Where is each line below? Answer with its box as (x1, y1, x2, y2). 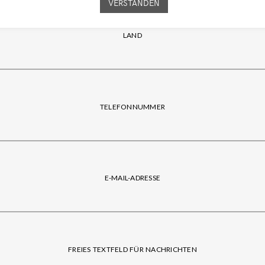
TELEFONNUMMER (99, 102, 166, 111)
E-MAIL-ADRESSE (104, 173, 161, 183)
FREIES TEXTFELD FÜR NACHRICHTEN (68, 245, 197, 254)
